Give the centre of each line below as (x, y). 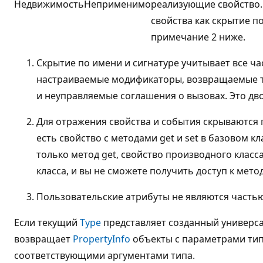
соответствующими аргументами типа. (104, 255)
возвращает (43, 239)
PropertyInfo (102, 239)
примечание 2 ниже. (198, 37)
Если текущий (47, 222)
